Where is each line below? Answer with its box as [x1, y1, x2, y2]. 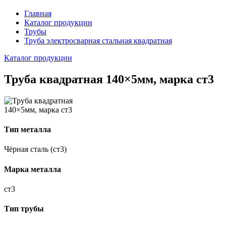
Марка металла [4, 164, 61, 174]
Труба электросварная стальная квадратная [24, 36, 172, 45]
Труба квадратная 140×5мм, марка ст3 [4, 72, 214, 86]
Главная [24, 9, 51, 18]
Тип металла [4, 125, 51, 134]
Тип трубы [4, 204, 44, 213]
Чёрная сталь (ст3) [4, 145, 67, 154]
